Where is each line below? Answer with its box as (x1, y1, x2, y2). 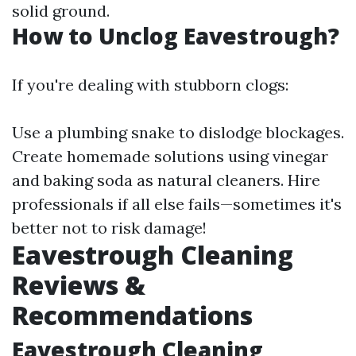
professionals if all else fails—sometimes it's (12, 194, 342, 214)
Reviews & (12, 268, 145, 302)
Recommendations (12, 298, 253, 332)
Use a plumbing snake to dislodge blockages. (12, 122, 344, 142)
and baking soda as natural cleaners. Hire (12, 170, 320, 190)
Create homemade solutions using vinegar (12, 146, 328, 166)
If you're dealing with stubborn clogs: (12, 75, 288, 95)
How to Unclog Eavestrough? (12, 21, 339, 51)
